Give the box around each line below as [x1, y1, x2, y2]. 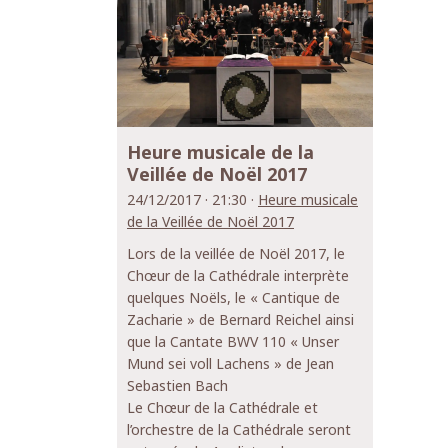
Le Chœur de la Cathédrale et [127, 398, 318, 418]
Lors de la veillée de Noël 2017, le [127, 244, 345, 264]
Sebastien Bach [127, 376, 228, 396]
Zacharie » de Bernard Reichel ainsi [127, 310, 354, 330]
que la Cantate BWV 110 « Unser [127, 332, 339, 352]
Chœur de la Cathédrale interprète [127, 266, 349, 286]
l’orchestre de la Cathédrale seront [127, 420, 351, 440]
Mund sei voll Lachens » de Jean [127, 354, 334, 374]
